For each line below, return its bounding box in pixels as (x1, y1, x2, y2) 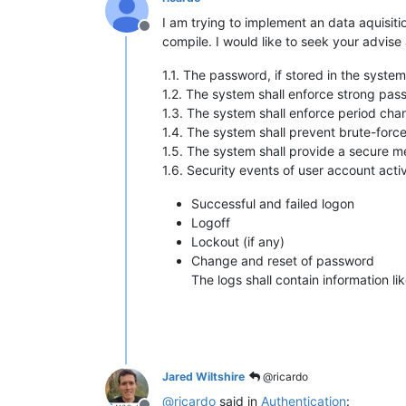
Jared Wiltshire (162, 370, 245, 383)
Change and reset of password (191, 253, 374, 268)
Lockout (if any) (191, 234, 285, 249)
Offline (143, 26, 188, 44)
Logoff (191, 215, 230, 230)
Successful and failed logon (191, 196, 354, 211)
